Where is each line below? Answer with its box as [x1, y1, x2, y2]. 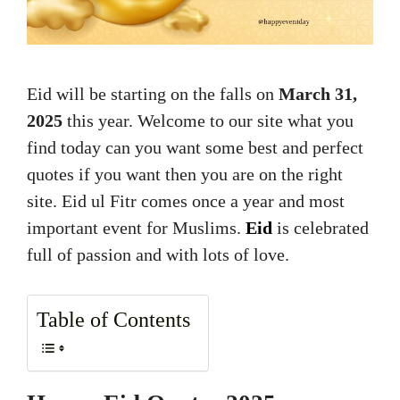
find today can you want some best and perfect [27, 137, 363, 158]
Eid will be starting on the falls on [27, 84, 279, 104]
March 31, [279, 84, 357, 104]
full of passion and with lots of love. [27, 245, 289, 265]
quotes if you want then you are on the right [27, 164, 343, 185]
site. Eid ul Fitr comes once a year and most [27, 191, 345, 212]
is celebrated [272, 218, 369, 238]
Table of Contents [37, 308, 190, 332]
